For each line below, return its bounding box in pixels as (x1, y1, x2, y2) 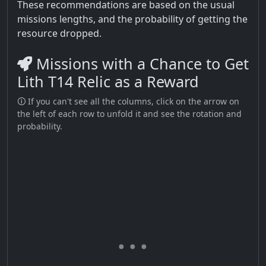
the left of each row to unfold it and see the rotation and (17, 107, 242, 119)
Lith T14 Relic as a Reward (17, 71, 199, 91)
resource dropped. (17, 26, 102, 40)
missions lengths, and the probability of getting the (17, 12, 248, 26)
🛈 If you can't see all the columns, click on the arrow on (17, 95, 239, 107)
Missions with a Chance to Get (32, 53, 249, 74)
